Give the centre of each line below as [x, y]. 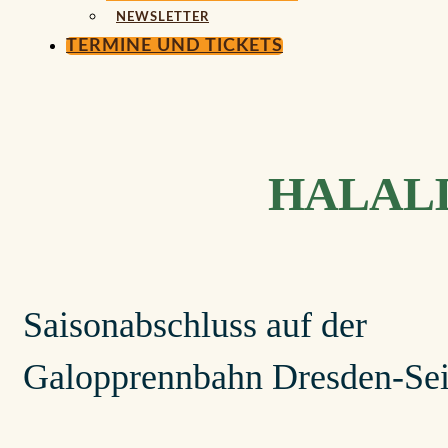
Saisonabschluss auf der [195, 324]
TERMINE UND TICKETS [174, 46]
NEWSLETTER [162, 17]
